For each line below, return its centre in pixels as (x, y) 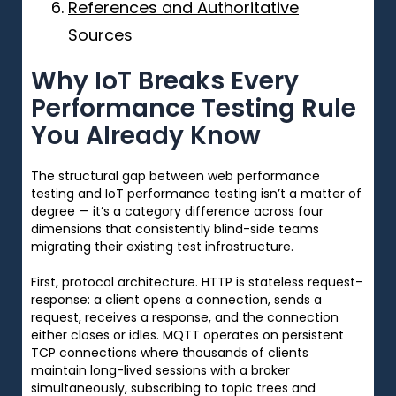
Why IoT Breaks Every (165, 80)
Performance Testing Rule (194, 108)
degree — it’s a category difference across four (177, 211)
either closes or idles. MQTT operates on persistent (187, 335)
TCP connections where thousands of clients (170, 352)
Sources (100, 34)
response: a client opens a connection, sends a (176, 299)
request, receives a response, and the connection (185, 317)
